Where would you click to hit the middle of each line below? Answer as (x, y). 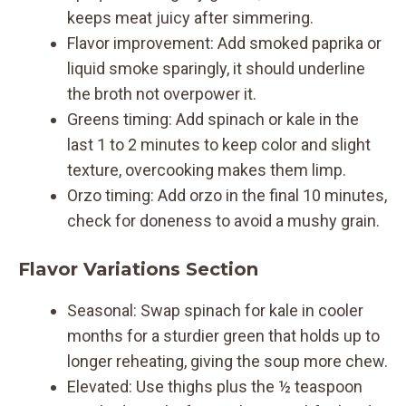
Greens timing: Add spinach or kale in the (213, 119)
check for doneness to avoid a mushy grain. (223, 220)
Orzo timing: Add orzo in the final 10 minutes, (227, 195)
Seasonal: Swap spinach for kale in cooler (215, 310)
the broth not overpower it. (162, 93)
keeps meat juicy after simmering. (190, 17)
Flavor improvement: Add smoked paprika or (224, 43)
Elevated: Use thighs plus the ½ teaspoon (215, 386)
